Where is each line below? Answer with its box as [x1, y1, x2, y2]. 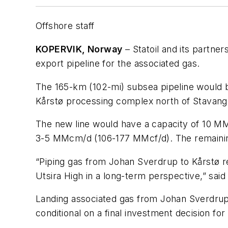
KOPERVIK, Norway [36, 43, 123, 54]
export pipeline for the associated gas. [36, 58, 200, 69]
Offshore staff [36, 20, 95, 32]
